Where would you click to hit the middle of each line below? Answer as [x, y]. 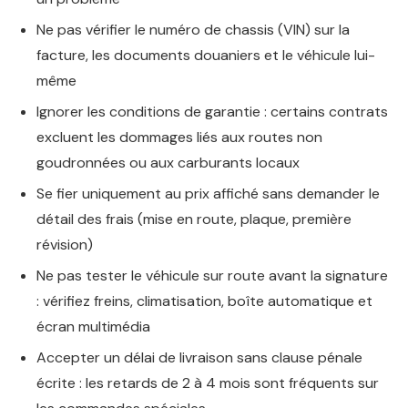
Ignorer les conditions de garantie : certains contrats [212, 112]
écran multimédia [93, 326]
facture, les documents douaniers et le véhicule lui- [206, 55]
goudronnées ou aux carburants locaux [168, 163]
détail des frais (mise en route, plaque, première [194, 219]
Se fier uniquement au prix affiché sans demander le [208, 194]
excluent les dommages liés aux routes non [179, 137]
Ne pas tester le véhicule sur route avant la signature [212, 275]
